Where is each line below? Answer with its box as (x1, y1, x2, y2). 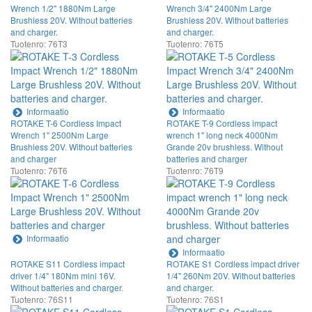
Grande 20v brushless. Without (166, 140, 283, 153)
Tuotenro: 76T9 (166, 164, 224, 176)
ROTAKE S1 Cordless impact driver (166, 257, 299, 270)
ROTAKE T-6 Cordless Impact (10, 116, 121, 129)
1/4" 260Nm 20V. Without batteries (166, 269, 295, 281)
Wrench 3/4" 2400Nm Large (166, 1, 272, 14)
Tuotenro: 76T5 (166, 37, 224, 49)
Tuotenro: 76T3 (10, 37, 68, 49)
